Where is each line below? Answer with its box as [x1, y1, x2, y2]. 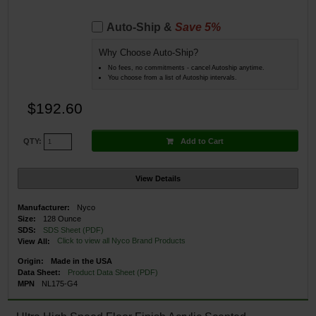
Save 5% [174, 21, 221, 34]
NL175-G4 [42, 279, 78, 288]
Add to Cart [180, 136, 224, 145]
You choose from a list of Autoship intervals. [107, 73, 237, 81]
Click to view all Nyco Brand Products [57, 236, 186, 245]
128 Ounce [43, 214, 82, 224]
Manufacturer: [18, 203, 71, 212]
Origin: [18, 256, 44, 265]
